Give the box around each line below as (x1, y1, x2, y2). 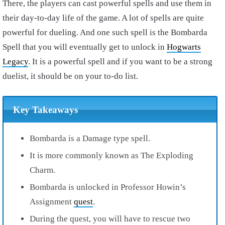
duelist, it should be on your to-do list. (3, 71, 138, 81)
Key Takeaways (13, 104, 78, 115)
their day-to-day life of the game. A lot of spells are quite (3, 13, 204, 23)
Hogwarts (167, 42, 201, 52)
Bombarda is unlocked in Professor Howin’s (30, 182, 186, 192)
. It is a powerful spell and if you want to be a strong (28, 57, 212, 67)
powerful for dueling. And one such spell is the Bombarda (3, 28, 207, 38)
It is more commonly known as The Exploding (30, 150, 193, 160)
